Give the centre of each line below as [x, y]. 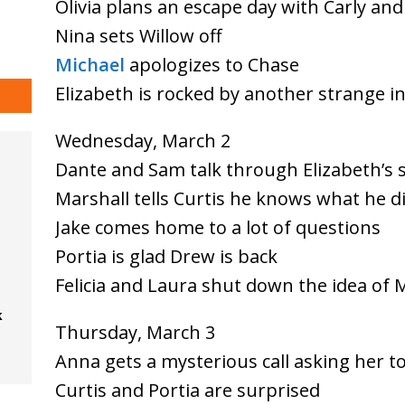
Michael [89, 64]
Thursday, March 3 [135, 332]
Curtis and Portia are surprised [187, 390]
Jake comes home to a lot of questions [217, 227]
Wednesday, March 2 [142, 140]
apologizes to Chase [212, 64]
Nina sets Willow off [138, 35]
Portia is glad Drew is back [166, 256]
